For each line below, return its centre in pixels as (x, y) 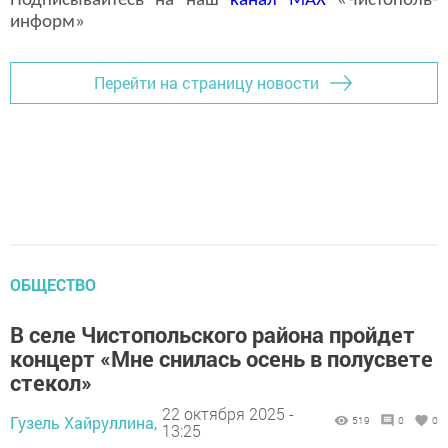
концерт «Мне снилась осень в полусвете (221, 358)
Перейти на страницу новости (206, 83)
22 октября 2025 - (228, 414)
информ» (47, 22)
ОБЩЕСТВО (53, 284)
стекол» (51, 382)
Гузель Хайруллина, (83, 422)
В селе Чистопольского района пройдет (212, 334)
